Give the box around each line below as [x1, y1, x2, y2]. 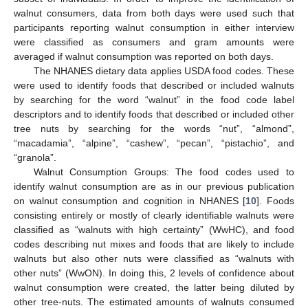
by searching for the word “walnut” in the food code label [14, 94, 294, 106]
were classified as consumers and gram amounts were [14, 36, 294, 48]
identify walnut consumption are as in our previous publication [14, 181, 294, 192]
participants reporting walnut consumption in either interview [14, 22, 294, 34]
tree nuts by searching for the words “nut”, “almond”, [14, 123, 294, 135]
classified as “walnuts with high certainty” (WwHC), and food [14, 224, 294, 236]
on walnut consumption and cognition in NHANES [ [14, 195, 246, 207]
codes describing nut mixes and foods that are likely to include [14, 239, 294, 250]
